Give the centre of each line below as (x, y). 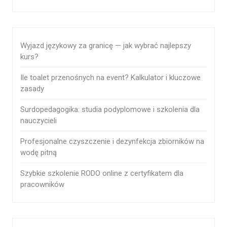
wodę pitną (39, 153)
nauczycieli (39, 121)
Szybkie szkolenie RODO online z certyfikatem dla (102, 174)
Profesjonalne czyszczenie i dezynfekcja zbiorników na (112, 142)
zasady (32, 89)
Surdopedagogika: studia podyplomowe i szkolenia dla (110, 110)
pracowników (42, 185)
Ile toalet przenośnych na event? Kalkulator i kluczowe (110, 78)
